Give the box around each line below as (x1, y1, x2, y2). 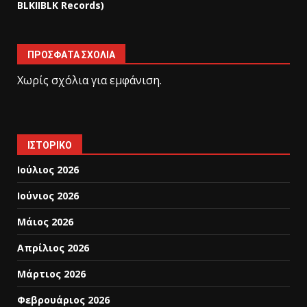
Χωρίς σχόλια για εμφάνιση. (17, 73, 162, 88)
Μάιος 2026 (17, 215, 73, 229)
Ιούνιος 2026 (17, 189, 79, 203)
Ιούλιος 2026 (17, 163, 79, 177)
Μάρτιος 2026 (17, 267, 86, 281)
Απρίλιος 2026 (17, 241, 89, 255)
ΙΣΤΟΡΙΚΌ (27, 140, 72, 151)
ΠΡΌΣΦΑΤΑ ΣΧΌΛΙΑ (27, 49, 115, 61)
